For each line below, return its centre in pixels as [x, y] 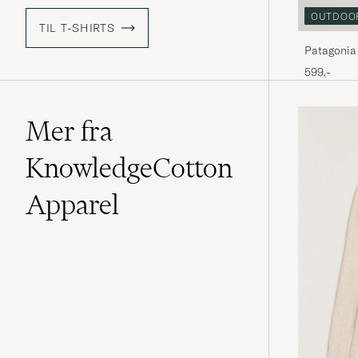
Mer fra [69, 131]
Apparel [72, 205]
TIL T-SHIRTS [77, 28]
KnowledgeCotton [129, 168]
